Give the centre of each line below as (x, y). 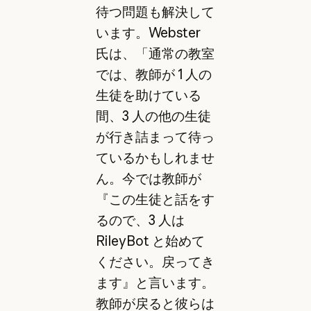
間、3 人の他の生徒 (153, 116)
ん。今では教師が (148, 179)
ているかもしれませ (155, 158)
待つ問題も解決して (155, 12)
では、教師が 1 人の (153, 75)
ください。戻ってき (155, 262)
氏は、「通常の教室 (155, 54)
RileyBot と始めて (150, 241)
